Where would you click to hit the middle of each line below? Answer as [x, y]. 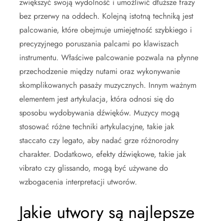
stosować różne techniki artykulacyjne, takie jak [97, 127]
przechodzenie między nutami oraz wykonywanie [100, 72]
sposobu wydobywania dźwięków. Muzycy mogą [99, 113]
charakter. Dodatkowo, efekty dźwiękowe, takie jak [103, 154]
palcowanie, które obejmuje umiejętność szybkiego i [106, 30]
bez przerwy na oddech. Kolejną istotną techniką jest [106, 16]
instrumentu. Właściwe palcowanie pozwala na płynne [109, 58]
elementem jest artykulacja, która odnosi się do [97, 99]
